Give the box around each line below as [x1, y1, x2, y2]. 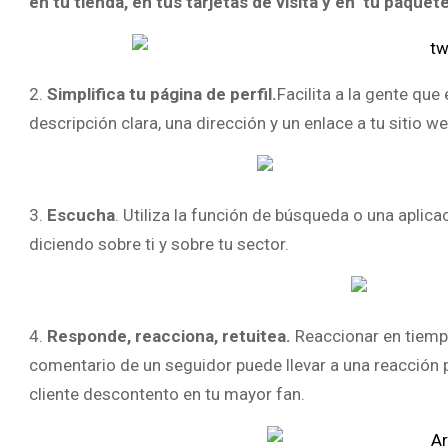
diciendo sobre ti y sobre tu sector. [29, 234, 289, 254]
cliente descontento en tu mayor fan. [29, 384, 305, 404]
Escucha [47, 205, 115, 225]
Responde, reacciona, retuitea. [43, 326, 291, 346]
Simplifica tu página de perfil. [47, 84, 277, 104]
